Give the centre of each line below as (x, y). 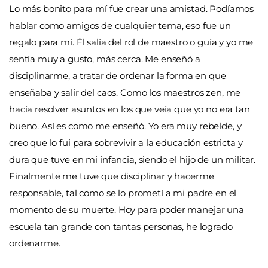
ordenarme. (35, 243)
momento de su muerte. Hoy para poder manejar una (127, 210)
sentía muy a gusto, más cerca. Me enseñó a (105, 59)
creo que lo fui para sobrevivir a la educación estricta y (126, 143)
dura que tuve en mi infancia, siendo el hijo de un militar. (133, 160)
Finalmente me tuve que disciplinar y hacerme (112, 176)
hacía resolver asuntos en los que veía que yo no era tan (130, 109)
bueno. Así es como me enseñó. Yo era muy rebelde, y (125, 126)
